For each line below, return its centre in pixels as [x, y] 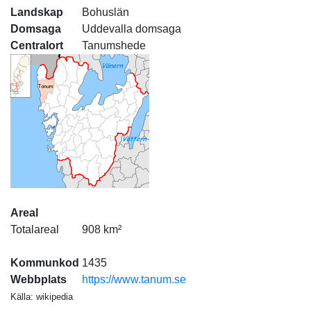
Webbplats [39, 279]
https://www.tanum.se [134, 279]
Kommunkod [45, 263]
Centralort [37, 45]
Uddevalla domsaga [132, 29]
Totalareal [35, 229]
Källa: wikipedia [42, 297]
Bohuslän [106, 12]
